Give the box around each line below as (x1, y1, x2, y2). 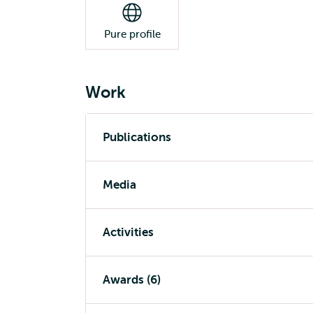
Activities (103, 226, 154, 239)
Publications (103, 131, 171, 144)
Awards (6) (103, 273, 161, 286)
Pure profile (103, 29, 161, 40)
